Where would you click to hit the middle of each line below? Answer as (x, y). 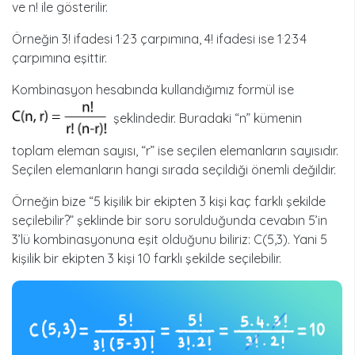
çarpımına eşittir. (61, 58)
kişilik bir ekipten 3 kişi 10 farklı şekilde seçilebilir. (147, 258)
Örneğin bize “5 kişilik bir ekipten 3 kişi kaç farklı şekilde (169, 201)
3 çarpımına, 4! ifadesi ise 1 (206, 39)
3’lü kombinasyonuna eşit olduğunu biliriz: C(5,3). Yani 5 (170, 239)
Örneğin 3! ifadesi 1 (66, 39)
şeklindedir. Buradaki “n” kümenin (208, 118)
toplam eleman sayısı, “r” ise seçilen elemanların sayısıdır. (175, 150)
